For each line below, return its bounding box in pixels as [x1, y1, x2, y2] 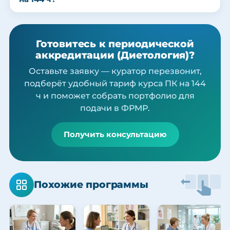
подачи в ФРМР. [80, 103, 150, 113]
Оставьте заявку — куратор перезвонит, [28, 66, 202, 76]
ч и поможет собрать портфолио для [35, 91, 195, 101]
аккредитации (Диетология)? [35, 49, 195, 62]
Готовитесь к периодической [36, 38, 194, 50]
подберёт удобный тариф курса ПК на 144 [24, 79, 206, 89]
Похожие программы [34, 179, 148, 191]
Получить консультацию [63, 129, 167, 140]
